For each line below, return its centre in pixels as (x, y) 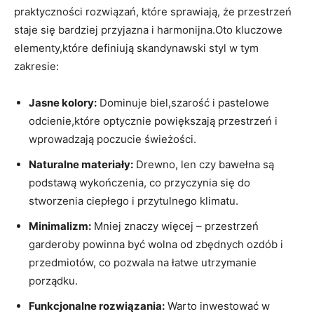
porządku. (53, 280)
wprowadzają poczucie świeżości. (112, 139)
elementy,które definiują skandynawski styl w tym (136, 48)
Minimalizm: (60, 226)
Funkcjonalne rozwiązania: (97, 306)
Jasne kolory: (63, 102)
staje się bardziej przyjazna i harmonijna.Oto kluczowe (148, 29)
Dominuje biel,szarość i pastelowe (183, 102)
